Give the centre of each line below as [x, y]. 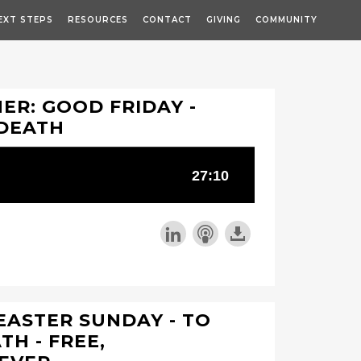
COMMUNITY [286, 20]
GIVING [224, 20]
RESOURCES [98, 20]
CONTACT [167, 20]
